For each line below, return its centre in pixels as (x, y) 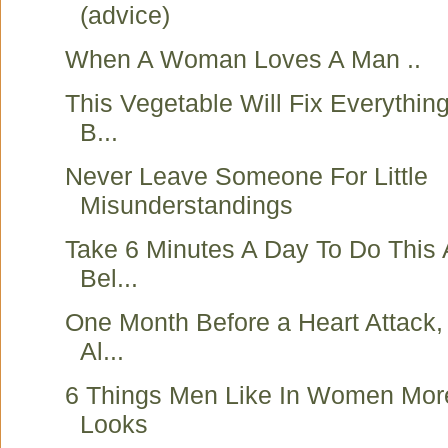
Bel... (109, 278)
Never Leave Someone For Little (246, 176)
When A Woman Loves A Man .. (243, 59)
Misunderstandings (186, 205)
